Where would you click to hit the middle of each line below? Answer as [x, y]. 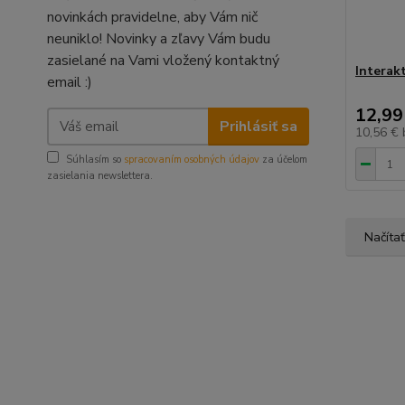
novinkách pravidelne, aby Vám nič [152, 17]
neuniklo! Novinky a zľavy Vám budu [159, 39]
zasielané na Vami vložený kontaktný [163, 61]
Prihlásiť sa [258, 126]
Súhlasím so [95, 160]
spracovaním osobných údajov [192, 160]
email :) [70, 82]
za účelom [283, 160]
